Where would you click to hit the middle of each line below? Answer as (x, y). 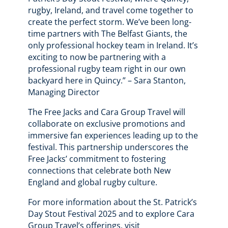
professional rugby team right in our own (107, 69)
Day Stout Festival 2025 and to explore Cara (111, 214)
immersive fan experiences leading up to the (113, 136)
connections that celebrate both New (99, 171)
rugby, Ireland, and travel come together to (110, 10)
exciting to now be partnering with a (97, 57)
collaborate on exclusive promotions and (106, 124)
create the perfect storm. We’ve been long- (109, 22)
